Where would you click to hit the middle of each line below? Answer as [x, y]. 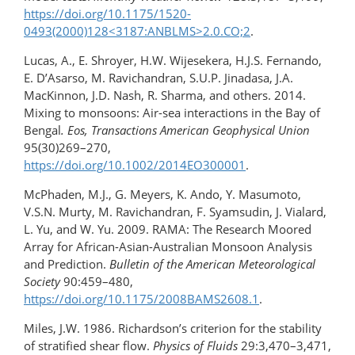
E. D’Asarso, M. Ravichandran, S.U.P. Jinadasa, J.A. [158, 78]
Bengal [42, 130]
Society [42, 282]
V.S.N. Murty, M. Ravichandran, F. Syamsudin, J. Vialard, [175, 212]
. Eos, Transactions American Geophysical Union [185, 130]
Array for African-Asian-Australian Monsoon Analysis [168, 247]
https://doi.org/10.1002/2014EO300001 [135, 165]
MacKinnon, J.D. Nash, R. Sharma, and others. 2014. [165, 95]
